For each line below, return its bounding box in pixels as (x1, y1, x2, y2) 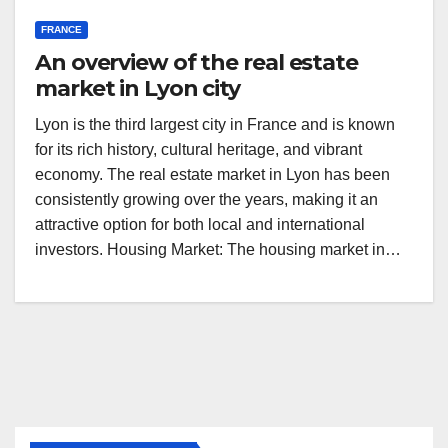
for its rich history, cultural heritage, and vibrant (35, 141, 362, 158)
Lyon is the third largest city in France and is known (35, 116, 395, 133)
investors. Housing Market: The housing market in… (35, 241, 401, 258)
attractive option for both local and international (35, 216, 365, 233)
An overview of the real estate (35, 49, 358, 76)
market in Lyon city (35, 75, 241, 102)
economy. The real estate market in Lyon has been (35, 166, 390, 183)
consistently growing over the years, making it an (35, 191, 378, 208)
